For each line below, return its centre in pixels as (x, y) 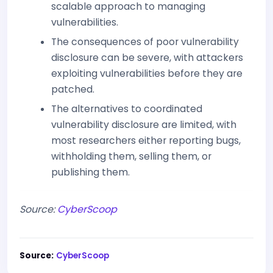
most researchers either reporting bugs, (146, 141)
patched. (73, 90)
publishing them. (90, 172)
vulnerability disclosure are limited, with (144, 125)
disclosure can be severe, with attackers (147, 58)
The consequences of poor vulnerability (145, 42)
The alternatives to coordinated (127, 109)
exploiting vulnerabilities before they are (147, 74)
